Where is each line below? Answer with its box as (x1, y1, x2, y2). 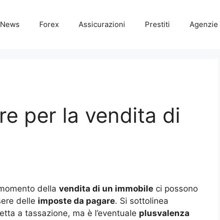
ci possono (153, 184, 198, 194)
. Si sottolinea (115, 196, 168, 206)
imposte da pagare (38, 196, 115, 206)
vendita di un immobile (59, 184, 153, 194)
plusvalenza (139, 208, 190, 219)
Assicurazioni (79, 20, 125, 29)
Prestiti (145, 20, 170, 29)
